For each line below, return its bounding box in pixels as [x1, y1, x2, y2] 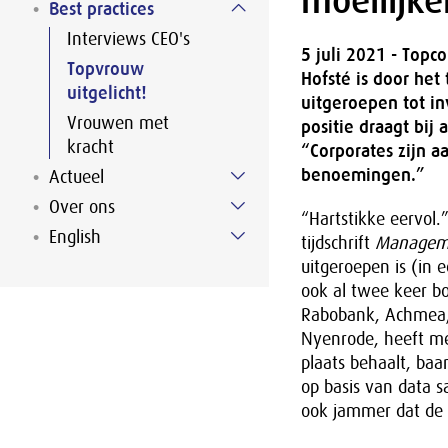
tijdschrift [300, 233, 375, 253]
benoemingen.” [300, 165, 425, 185]
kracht [67, 137, 114, 157]
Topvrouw [67, 59, 144, 79]
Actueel [49, 167, 104, 187]
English [49, 227, 101, 247]
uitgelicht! [67, 83, 147, 103]
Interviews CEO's [67, 29, 190, 49]
